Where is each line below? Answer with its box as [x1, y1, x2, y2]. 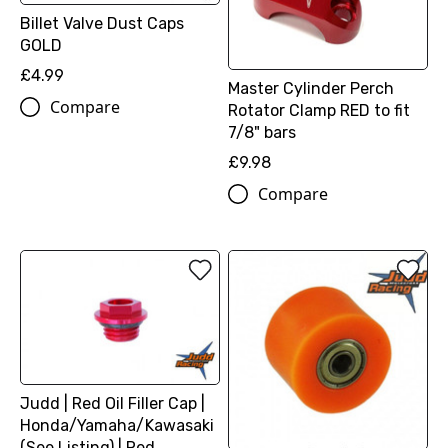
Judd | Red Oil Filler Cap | [20, 393, 205, 413]
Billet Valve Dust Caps [20, 13, 184, 33]
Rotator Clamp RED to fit [227, 100, 410, 120]
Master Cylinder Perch [227, 78, 394, 98]
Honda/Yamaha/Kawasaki [20, 415, 214, 435]
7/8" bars [227, 122, 296, 142]
